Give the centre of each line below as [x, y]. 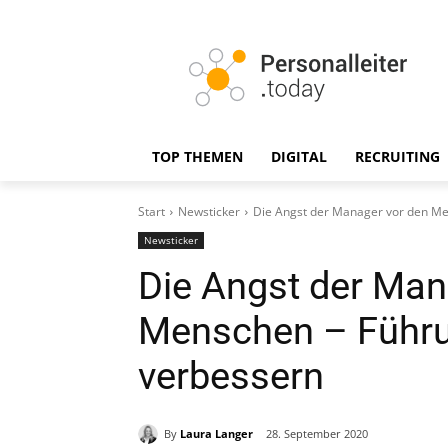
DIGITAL [299, 156]
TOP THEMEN [197, 156]
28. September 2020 [317, 434]
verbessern [231, 376]
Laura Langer [216, 433]
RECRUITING [397, 156]
